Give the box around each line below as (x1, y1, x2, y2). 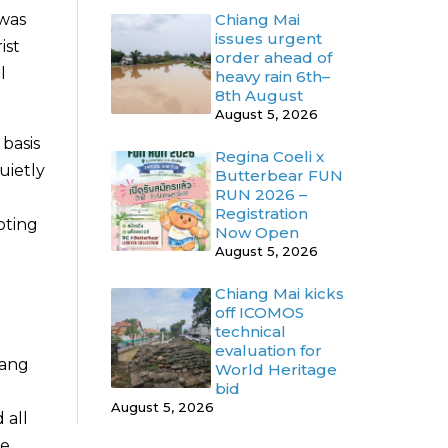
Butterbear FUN (215, 166, 343, 186)
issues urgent (215, 29, 322, 49)
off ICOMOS (215, 303, 304, 323)
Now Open (215, 223, 299, 243)
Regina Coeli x (215, 147, 324, 167)
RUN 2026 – (215, 185, 307, 205)
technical (215, 322, 286, 342)
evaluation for (215, 341, 322, 361)
